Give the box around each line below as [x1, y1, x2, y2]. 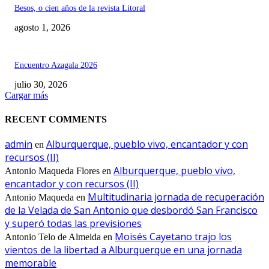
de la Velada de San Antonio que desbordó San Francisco [5, 203, 258, 217]
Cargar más [5, 90, 48, 101]
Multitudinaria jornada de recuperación [88, 190, 264, 204]
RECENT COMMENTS [5, 113, 107, 124]
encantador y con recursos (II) [5, 177, 139, 190]
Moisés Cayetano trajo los [115, 229, 232, 243]
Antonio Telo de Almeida [5, 231, 101, 242]
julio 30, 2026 [14, 79, 67, 90]
